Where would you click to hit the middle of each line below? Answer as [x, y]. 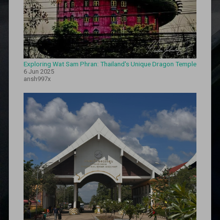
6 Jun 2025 [39, 72]
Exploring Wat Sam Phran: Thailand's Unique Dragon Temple [110, 64]
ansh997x [37, 79]
